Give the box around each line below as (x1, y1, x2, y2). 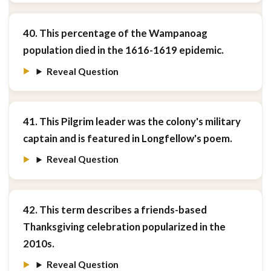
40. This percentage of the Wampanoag (22, 27, 207, 40)
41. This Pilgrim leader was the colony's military (22, 114, 241, 128)
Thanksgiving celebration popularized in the (22, 220, 226, 233)
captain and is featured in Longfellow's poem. (22, 131, 232, 145)
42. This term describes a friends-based (22, 203, 207, 216)
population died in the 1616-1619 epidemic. (22, 44, 224, 57)
